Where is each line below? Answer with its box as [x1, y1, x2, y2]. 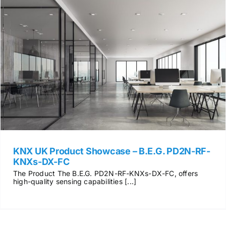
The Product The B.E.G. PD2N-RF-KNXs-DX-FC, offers [13, 168, 198, 178]
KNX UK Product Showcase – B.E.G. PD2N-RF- [13, 145, 210, 156]
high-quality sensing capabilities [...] [13, 177, 137, 186]
